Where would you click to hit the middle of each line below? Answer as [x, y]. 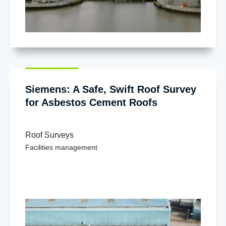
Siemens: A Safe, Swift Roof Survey [111, 89]
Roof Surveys [49, 135]
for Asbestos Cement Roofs [91, 102]
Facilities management [61, 147]
